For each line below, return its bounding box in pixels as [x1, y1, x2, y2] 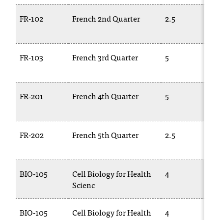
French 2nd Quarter [72, 12, 140, 25]
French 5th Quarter [72, 128, 138, 141]
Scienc [72, 178, 95, 191]
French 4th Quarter [72, 89, 138, 102]
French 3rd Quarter [72, 51, 138, 63]
